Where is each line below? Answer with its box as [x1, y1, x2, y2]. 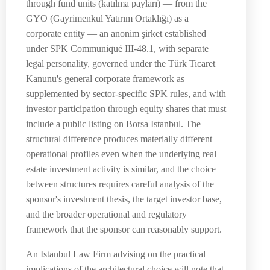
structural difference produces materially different [26, 133, 212, 144]
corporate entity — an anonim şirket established [26, 28, 206, 39]
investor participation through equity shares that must [26, 103, 226, 114]
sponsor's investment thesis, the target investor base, [26, 193, 222, 204]
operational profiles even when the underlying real [26, 148, 216, 159]
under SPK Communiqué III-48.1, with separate [26, 43, 209, 54]
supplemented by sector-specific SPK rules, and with [26, 88, 226, 99]
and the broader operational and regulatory [26, 209, 187, 219]
